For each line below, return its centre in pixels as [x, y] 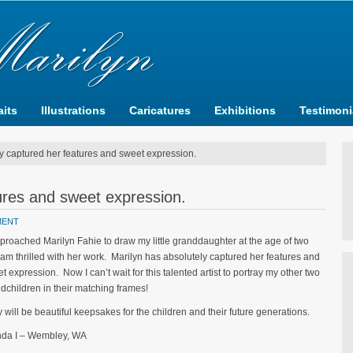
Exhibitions [245, 110]
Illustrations [73, 110]
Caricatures [160, 110]
